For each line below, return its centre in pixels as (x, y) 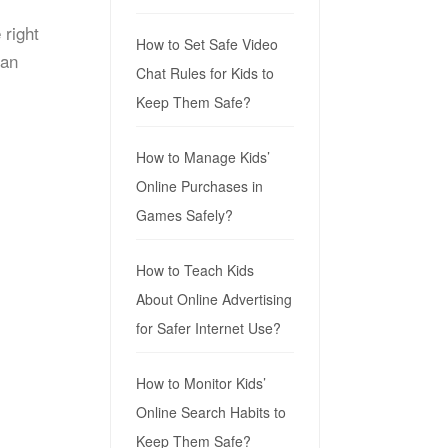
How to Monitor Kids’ (200, 383)
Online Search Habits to (210, 412)
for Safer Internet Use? (208, 328)
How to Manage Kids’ (202, 157)
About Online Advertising (213, 299)
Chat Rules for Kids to (204, 73)
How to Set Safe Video (206, 44)
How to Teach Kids (194, 270)
